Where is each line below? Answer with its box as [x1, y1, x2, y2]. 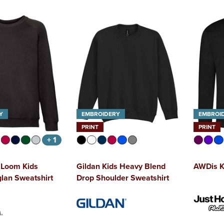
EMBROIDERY [81, 109, 120, 118]
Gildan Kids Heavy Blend [76, 160, 165, 172]
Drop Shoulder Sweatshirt [76, 172, 169, 184]
